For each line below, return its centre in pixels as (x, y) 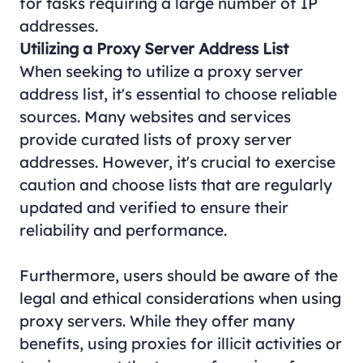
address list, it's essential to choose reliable (178, 94)
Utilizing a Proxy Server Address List (154, 48)
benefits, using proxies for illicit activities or (180, 343)
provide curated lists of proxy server (155, 139)
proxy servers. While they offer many (157, 320)
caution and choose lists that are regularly (175, 184)
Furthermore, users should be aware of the (178, 275)
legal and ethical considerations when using (180, 298)
